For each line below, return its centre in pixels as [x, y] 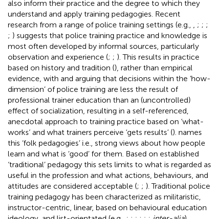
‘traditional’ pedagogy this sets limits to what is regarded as [109, 164]
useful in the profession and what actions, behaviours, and [108, 175]
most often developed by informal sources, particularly [103, 46]
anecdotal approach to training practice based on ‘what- [106, 121]
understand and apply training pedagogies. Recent [94, 14]
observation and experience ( [58, 57]
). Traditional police [178, 186]
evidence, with [34, 78]
